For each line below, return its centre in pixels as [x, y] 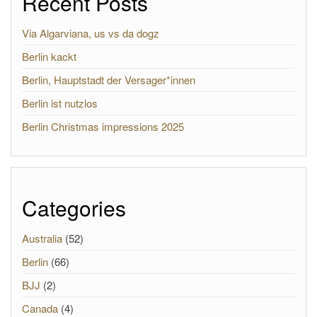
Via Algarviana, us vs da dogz [91, 33]
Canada [40, 308]
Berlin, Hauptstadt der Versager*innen [109, 80]
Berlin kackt [49, 56]
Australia [42, 238]
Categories [74, 208]
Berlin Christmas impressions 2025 [103, 126]
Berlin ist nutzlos [60, 103]
